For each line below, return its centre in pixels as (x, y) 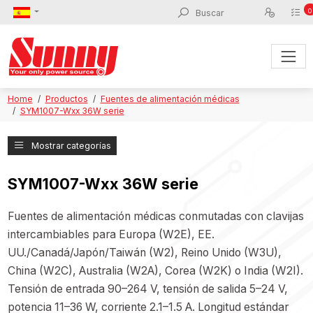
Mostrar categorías (71, 145)
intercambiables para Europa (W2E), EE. (111, 235)
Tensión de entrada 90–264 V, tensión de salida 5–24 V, (147, 289)
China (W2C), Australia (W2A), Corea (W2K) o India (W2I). (155, 271)
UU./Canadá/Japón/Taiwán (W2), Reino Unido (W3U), (144, 253)
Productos (66, 99)
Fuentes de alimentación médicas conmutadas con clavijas (155, 217)
